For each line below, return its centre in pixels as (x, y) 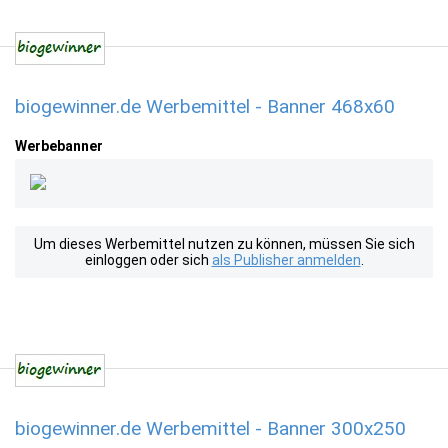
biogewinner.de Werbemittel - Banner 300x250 (210, 428)
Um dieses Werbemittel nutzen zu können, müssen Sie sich (224, 244)
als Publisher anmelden (286, 260)
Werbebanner (59, 146)
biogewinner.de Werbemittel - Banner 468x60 (205, 106)
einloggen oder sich (148, 260)
